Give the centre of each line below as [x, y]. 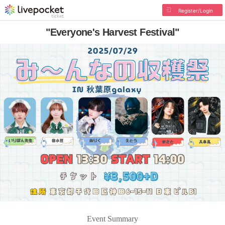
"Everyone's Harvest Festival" [113, 32]
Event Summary [113, 218]
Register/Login [195, 11]
